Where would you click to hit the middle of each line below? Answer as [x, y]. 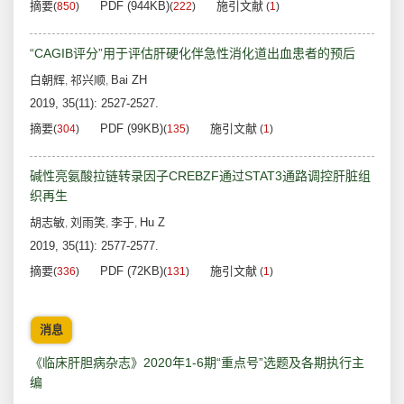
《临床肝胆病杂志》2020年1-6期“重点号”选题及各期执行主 [197, 363]
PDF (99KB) [132, 129]
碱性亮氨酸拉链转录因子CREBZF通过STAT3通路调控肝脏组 [200, 176]
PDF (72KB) [132, 271]
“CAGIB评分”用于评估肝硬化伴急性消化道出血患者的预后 [193, 54]
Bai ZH [129, 80]
